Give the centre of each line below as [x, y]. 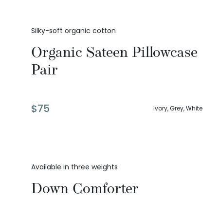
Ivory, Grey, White [178, 109]
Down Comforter [85, 189]
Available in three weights [74, 167]
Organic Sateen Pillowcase [114, 52]
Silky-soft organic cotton [73, 31]
